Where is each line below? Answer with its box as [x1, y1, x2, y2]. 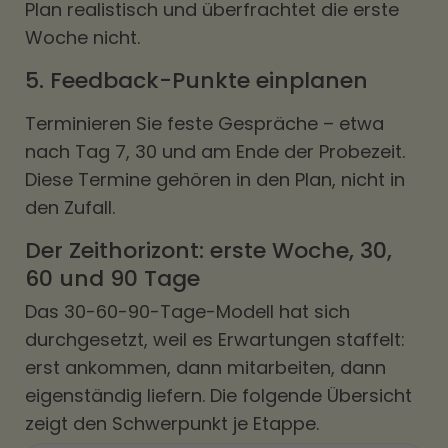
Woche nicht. [25, 25, 140, 50]
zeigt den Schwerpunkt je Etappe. [25, 411, 319, 436]
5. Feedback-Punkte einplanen [25, 65, 368, 96]
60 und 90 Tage [25, 263, 200, 294]
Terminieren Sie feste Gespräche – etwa [25, 111, 384, 136]
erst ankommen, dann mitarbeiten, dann [25, 355, 386, 380]
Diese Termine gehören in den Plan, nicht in [25, 167, 405, 192]
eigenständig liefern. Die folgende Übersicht [25, 383, 412, 408]
